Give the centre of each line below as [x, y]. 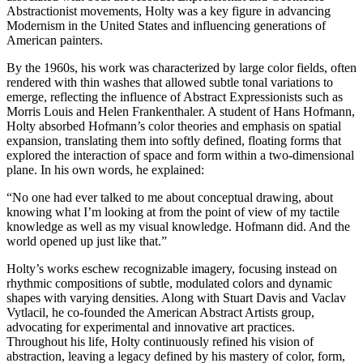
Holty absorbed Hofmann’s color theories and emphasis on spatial [174, 126]
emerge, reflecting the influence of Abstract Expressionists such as [175, 97]
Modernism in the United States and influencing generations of [166, 26]
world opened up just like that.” [87, 241]
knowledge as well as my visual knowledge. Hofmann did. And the [178, 227]
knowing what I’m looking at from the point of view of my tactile [173, 212]
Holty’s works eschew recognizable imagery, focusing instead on [172, 269]
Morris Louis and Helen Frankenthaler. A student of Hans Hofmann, [181, 112]
